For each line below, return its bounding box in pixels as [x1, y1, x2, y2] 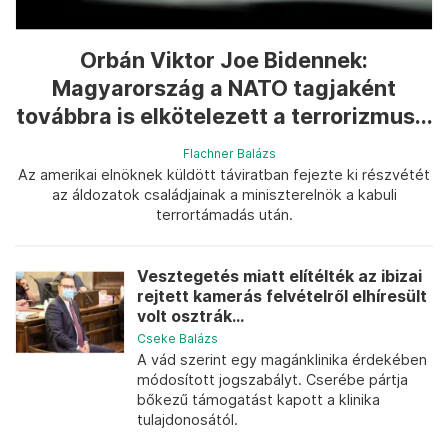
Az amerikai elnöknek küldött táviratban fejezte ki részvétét [18, 166, 430, 183]
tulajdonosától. [137, 411, 238, 428]
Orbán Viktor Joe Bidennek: [80, 47, 368, 73]
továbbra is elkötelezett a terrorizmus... [15, 103, 433, 129]
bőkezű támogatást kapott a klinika [137, 391, 380, 408]
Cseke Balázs [137, 331, 218, 346]
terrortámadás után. [155, 206, 293, 223]
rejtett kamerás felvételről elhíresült [137, 287, 427, 306]
